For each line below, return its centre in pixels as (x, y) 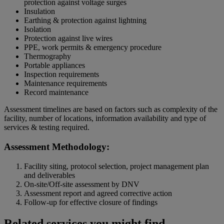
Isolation (37, 29)
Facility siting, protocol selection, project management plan (116, 166)
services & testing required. (47, 127)
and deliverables (49, 175)
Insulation (39, 11)
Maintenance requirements (65, 83)
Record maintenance (57, 92)
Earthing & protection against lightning (85, 20)
